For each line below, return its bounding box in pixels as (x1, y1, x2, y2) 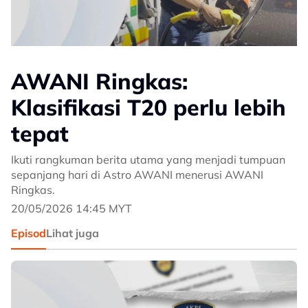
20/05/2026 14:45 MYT (11, 201, 132, 215)
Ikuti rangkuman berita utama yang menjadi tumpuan (11, 153, 285, 166)
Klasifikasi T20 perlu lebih (11, 93, 286, 121)
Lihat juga (46, 226, 99, 240)
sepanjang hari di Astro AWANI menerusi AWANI (11, 168, 263, 181)
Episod (11, 226, 46, 240)
